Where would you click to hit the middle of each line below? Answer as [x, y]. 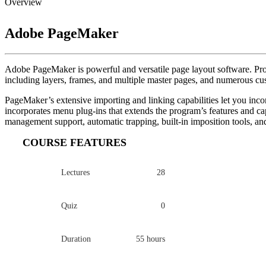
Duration [76, 239]
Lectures [75, 172]
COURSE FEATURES [75, 142]
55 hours [151, 239]
